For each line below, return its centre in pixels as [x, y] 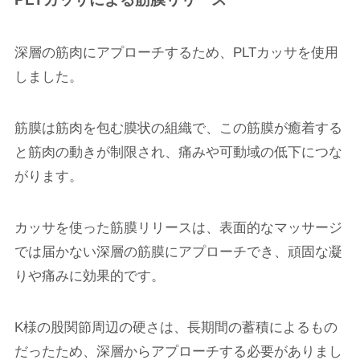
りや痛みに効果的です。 [89, 276]
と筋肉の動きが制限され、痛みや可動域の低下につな [178, 152]
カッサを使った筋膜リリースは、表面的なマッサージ [178, 228]
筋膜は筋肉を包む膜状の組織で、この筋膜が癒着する [178, 128]
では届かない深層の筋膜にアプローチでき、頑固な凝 [178, 252]
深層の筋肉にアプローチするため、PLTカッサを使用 [176, 52]
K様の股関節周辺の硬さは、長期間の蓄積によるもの [176, 328]
